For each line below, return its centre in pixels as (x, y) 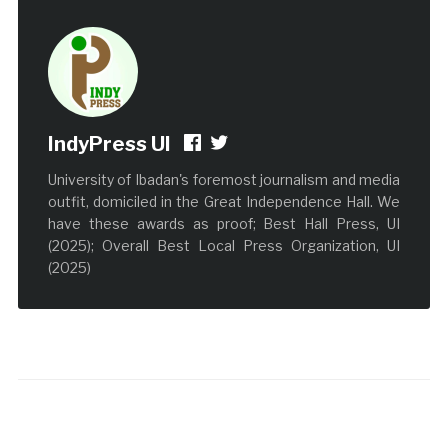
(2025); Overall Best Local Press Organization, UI (224, 246)
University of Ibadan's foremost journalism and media (224, 180)
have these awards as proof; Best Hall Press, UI (224, 224)
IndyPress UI (109, 144)
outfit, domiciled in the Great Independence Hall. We (224, 202)
